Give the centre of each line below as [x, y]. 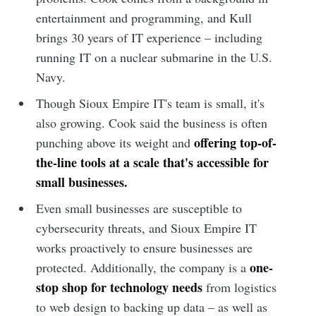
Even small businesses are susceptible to [139, 208]
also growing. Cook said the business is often [152, 123]
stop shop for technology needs [120, 287]
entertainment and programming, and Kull [144, 18]
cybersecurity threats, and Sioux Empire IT [147, 228]
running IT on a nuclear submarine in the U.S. [154, 57]
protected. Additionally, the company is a [143, 268]
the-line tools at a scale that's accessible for [153, 163]
